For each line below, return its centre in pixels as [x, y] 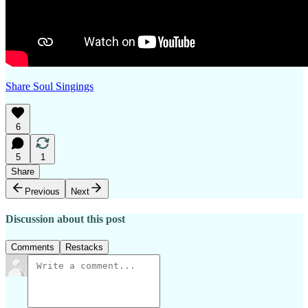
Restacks [84, 247]
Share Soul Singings [49, 86]
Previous [42, 191]
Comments [33, 247]
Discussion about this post [65, 219]
